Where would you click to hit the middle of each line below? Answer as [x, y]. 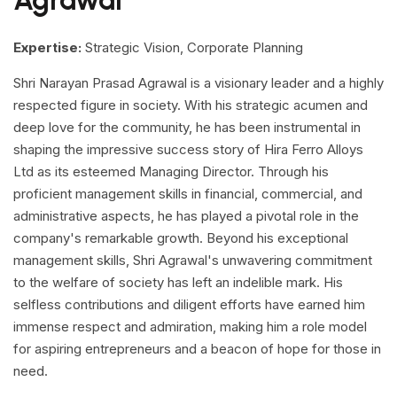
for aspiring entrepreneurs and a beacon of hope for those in [197, 349]
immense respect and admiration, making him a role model [190, 327]
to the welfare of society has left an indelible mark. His [178, 282]
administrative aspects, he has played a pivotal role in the [186, 216]
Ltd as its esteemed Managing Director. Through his [171, 171]
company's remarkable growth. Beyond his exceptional [181, 238]
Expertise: [47, 47]
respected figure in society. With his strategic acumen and [191, 105]
